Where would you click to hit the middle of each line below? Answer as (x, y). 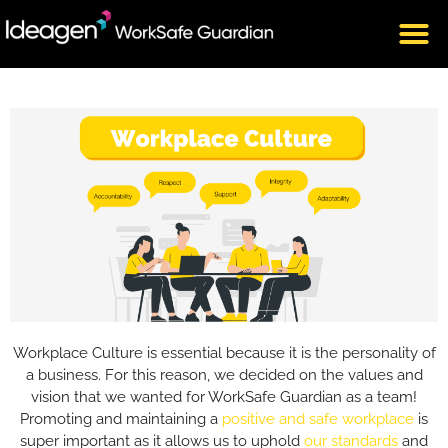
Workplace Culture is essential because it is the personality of (224, 352)
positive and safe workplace (318, 418)
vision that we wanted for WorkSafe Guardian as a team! (224, 396)
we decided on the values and (318, 374)
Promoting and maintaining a (121, 418)
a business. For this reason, (119, 374)
